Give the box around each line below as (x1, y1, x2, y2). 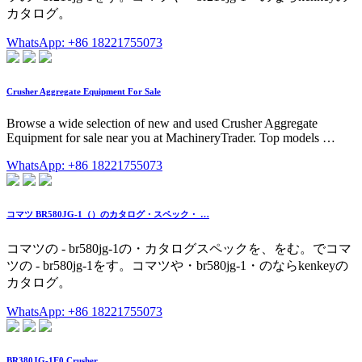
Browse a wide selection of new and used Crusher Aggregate (6, 116, 318, 130)
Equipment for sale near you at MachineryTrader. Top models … (6, 130, 335, 145)
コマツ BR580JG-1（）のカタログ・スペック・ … (6, 208, 209, 219)
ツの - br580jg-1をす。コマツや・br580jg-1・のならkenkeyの (6, 258, 348, 272)
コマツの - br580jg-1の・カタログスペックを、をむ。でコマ (6, 241, 351, 255)
